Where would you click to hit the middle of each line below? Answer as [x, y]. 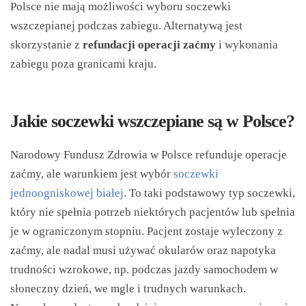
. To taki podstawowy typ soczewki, [209, 193]
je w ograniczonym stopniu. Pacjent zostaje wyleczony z [147, 231]
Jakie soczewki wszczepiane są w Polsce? [152, 121]
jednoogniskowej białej [67, 193]
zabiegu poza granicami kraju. [83, 64]
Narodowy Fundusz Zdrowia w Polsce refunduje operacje [149, 155]
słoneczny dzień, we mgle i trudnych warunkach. [128, 289]
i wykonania [247, 45]
